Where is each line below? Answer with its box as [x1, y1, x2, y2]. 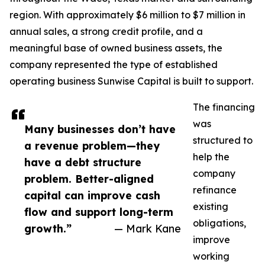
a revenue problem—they [24, 139, 160, 153]
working [193, 250, 230, 263]
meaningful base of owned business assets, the [9, 42, 222, 54]
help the [193, 151, 230, 163]
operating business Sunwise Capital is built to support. [9, 75, 253, 88]
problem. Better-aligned [24, 172, 154, 186]
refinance [193, 184, 237, 196]
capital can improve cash [24, 189, 160, 202]
